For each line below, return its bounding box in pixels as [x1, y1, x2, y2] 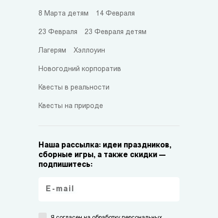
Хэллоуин [73, 47, 105, 54]
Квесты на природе [38, 102, 103, 110]
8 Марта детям [38, 10, 89, 18]
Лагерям [38, 47, 66, 54]
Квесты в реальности [38, 84, 109, 91]
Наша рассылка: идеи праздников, [38, 141, 171, 149]
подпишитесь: [38, 161, 92, 169]
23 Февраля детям [85, 28, 146, 36]
